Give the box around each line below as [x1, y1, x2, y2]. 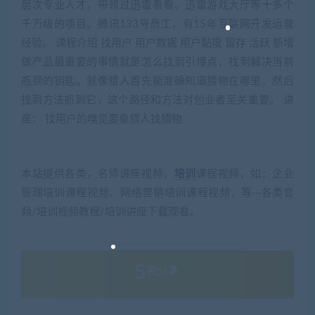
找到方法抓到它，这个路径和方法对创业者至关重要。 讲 [21, 94, 294, 105]
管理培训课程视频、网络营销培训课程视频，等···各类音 [21, 187, 294, 198]
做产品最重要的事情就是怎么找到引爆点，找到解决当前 [21, 56, 294, 67]
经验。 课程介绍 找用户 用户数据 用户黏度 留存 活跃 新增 [21, 37, 294, 49]
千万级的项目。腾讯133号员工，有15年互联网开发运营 [21, 18, 294, 30]
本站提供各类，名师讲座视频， [21, 168, 174, 179]
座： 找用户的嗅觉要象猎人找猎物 [21, 113, 182, 124]
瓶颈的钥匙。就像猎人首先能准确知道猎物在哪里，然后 [21, 75, 294, 86]
